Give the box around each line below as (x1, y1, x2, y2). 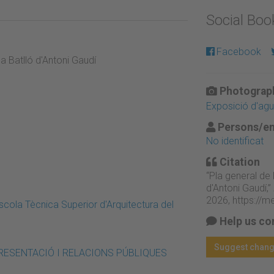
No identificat (206, 135, 264, 147)
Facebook (216, 45, 261, 57)
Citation (217, 155, 260, 168)
